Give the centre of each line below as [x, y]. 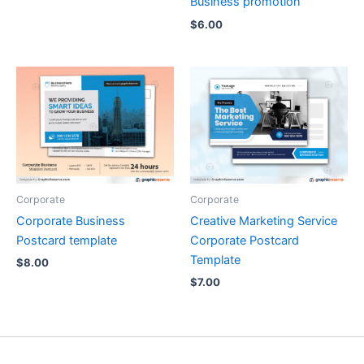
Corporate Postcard [245, 240]
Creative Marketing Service [264, 221]
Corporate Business [71, 221]
